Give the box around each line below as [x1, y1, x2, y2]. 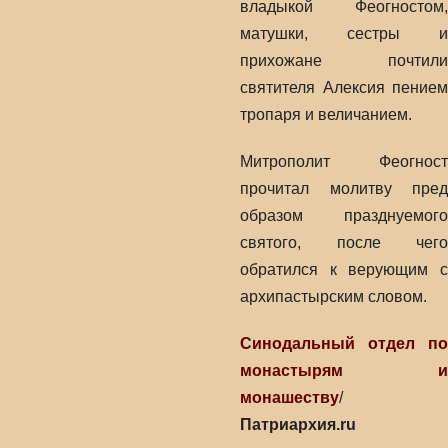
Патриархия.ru [240, 416, 356, 433]
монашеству [240, 389, 339, 406]
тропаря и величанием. [240, 106, 412, 123]
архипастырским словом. [240, 288, 427, 305]
